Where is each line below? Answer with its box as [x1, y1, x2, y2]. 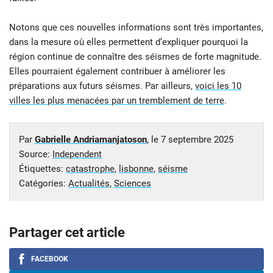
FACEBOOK [31, 255, 68, 264]
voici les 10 [195, 80, 241, 92]
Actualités [68, 178, 110, 190]
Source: [19, 149, 52, 160]
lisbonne [119, 163, 154, 175]
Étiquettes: [19, 163, 66, 175]
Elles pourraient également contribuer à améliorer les [9, 66, 225, 77]
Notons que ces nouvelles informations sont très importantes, [9, 22, 263, 34]
